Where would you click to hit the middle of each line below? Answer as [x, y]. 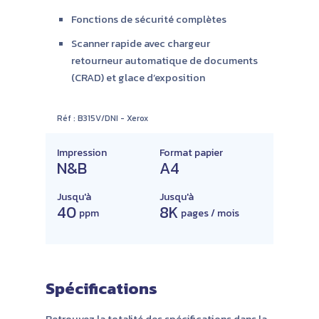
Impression [82, 152]
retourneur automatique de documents [164, 60]
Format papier [191, 152]
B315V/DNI [98, 118]
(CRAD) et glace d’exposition [138, 77]
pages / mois [210, 213]
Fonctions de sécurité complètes [149, 19]
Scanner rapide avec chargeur [141, 43]
